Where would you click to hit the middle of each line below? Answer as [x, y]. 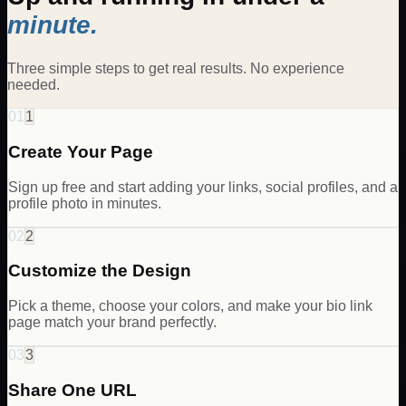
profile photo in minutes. [85, 203]
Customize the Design [100, 271]
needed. [34, 85]
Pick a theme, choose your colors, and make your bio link [190, 306]
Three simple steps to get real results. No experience [176, 69]
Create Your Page [81, 152]
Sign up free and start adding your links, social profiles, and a [203, 187]
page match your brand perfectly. [112, 323]
